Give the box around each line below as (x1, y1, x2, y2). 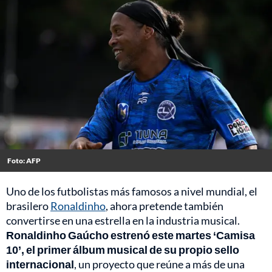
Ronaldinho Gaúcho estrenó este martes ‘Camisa (6, 228, 255, 242)
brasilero (6, 199, 50, 213)
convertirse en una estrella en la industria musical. (6, 214, 240, 228)
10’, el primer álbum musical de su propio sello (6, 243, 239, 257)
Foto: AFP (7, 156, 41, 166)
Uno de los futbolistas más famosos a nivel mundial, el (6, 185, 257, 199)
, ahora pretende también (106, 199, 223, 213)
